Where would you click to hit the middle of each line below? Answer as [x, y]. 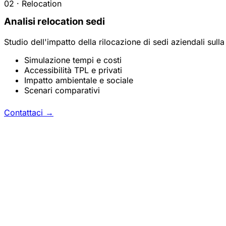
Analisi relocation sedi [54, 22]
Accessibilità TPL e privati [73, 70]
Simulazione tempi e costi [73, 60]
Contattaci [25, 113]
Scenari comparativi [62, 91]
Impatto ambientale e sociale [79, 80]
